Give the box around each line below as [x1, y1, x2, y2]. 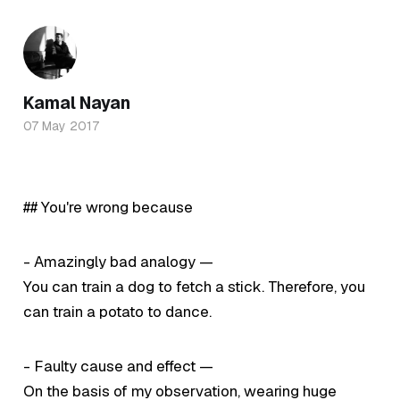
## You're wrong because [22, 197, 193, 218]
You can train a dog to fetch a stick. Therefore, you [22, 276, 365, 296]
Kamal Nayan [22, 91, 130, 114]
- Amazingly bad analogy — [22, 251, 213, 271]
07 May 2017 [22, 117, 99, 134]
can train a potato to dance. [22, 301, 212, 321]
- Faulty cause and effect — [22, 355, 213, 376]
